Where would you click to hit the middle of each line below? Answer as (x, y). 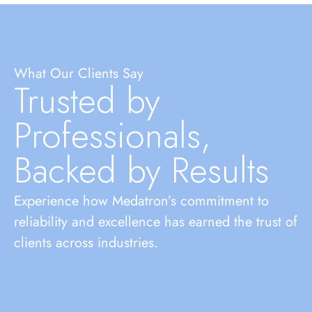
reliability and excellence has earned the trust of (156, 222)
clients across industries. (86, 243)
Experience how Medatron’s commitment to (141, 201)
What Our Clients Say (79, 74)
